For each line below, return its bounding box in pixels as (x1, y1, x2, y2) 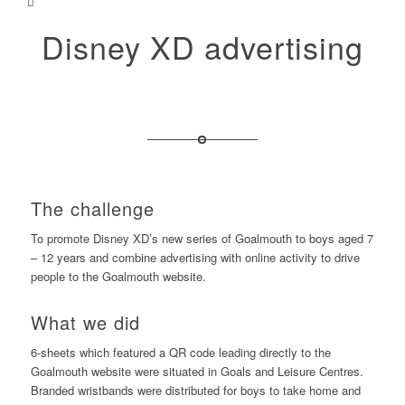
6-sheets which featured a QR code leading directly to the (30, 344, 331, 362)
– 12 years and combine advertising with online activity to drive (30, 249, 360, 267)
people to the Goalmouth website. (30, 268, 206, 286)
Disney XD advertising (41, 24, 363, 70)
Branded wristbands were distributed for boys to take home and (30, 381, 361, 400)
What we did (30, 309, 140, 336)
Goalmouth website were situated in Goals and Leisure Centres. (30, 363, 363, 381)
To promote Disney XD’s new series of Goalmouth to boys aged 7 (30, 230, 373, 248)
